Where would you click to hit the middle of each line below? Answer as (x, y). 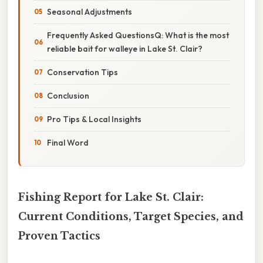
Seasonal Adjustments (90, 11)
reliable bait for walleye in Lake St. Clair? (125, 48)
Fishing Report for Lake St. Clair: (111, 197)
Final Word (68, 142)
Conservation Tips (82, 72)
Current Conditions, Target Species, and (131, 216)
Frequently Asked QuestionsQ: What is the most (138, 35)
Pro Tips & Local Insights (94, 119)
